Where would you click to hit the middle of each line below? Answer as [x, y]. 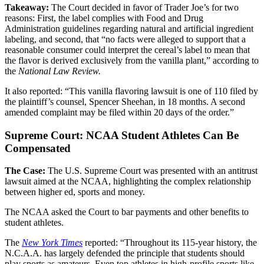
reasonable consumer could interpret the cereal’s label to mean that [127, 49]
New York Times [52, 243]
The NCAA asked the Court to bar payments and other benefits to [127, 212]
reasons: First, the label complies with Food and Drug [104, 18]
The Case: [26, 171]
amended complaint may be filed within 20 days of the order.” [119, 112]
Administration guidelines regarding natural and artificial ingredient [129, 28]
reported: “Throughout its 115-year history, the [170, 243]
